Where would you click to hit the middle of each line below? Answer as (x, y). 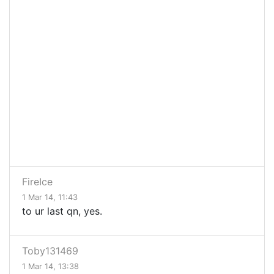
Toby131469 (50, 251)
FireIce (37, 182)
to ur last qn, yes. (62, 211)
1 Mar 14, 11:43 (50, 198)
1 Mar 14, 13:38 (50, 267)
